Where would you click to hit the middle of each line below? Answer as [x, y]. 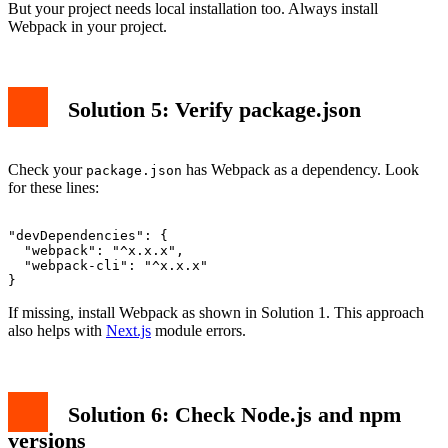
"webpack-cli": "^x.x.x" [108, 266]
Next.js [128, 331]
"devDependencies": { [88, 236]
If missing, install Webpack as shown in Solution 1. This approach [216, 313]
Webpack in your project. [87, 26]
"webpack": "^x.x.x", [96, 251]
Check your [47, 170]
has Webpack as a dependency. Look [300, 170]
